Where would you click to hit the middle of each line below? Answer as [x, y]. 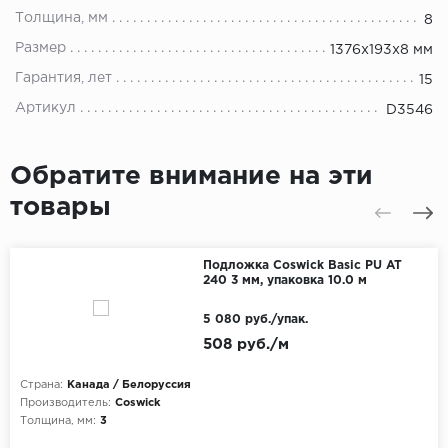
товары [60, 208]
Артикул [45, 108]
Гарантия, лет [63, 78]
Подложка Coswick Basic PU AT [302, 266]
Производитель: [65, 403]
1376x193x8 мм [381, 50]
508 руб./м [245, 345]
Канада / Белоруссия [129, 385]
